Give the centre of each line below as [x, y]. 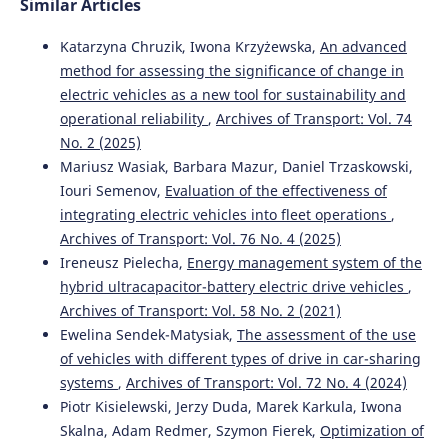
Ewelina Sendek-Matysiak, [148, 334]
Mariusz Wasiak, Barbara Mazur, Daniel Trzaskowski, [236, 166]
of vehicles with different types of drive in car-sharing [240, 358]
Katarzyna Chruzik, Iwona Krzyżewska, [189, 46]
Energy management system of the [304, 262]
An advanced [363, 46]
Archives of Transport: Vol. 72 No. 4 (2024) [266, 382]
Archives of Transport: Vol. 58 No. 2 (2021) [200, 310]
